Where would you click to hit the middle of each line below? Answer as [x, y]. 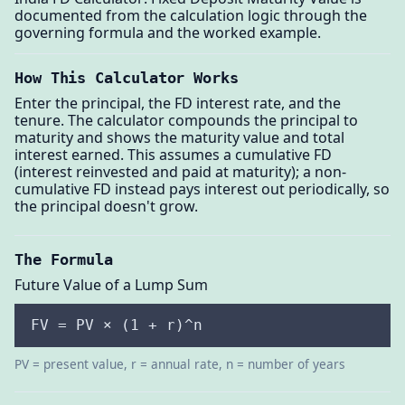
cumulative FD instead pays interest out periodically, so [202, 189]
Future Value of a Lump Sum [111, 284]
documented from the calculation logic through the [191, 15]
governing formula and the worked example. [168, 32]
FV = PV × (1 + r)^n [116, 325]
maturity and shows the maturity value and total [179, 138]
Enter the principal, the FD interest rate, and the [178, 104]
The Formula [64, 259]
